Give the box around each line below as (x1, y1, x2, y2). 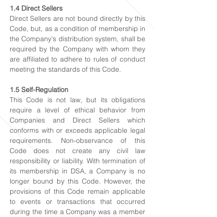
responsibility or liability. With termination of (10, 156, 145, 165)
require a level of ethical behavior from (10, 106, 145, 114)
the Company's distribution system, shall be (10, 34, 145, 43)
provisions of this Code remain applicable (10, 187, 145, 196)
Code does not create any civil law (10, 146, 145, 155)
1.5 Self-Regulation (10, 85, 68, 94)
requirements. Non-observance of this (10, 136, 145, 145)
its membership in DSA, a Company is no (10, 167, 145, 175)
